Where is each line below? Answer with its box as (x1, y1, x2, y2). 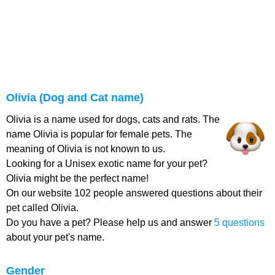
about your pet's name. (6, 232, 104, 242)
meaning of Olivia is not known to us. (6, 144, 165, 154)
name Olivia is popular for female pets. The (6, 129, 192, 139)
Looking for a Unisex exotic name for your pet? (6, 158, 207, 169)
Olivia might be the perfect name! (6, 173, 149, 184)
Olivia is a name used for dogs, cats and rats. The (6, 114, 220, 125)
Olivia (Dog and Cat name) (6, 91, 144, 104)
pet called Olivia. (6, 203, 79, 213)
